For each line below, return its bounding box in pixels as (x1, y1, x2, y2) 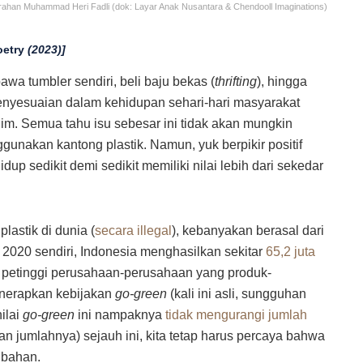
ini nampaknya (75, 308, 165, 322)
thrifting (215, 75, 257, 89)
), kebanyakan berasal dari (172, 224, 324, 238)
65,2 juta (266, 245, 315, 259)
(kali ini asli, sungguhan (167, 287, 306, 301)
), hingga (257, 75, 307, 89)
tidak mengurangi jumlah (165, 308, 307, 322)
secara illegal (95, 224, 172, 238)
